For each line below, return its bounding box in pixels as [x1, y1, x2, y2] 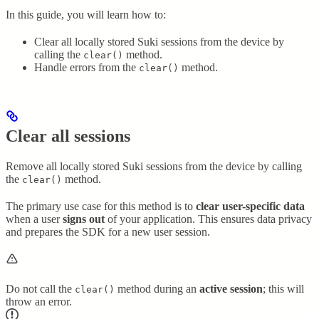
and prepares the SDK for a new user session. [6, 225, 210, 238]
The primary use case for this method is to [6, 199, 196, 212]
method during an [115, 282, 199, 295]
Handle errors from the [34, 61, 139, 73]
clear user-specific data [196, 199, 305, 212]
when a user [6, 212, 63, 225]
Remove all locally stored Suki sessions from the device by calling [6, 159, 302, 172]
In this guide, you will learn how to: [6, 9, 166, 21]
